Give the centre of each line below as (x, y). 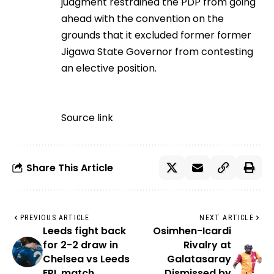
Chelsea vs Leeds (86, 259)
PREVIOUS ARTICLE (55, 218)
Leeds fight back (84, 231)
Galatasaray (199, 259)
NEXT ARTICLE (227, 218)
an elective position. (109, 68)
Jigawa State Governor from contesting (157, 52)
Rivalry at (207, 245)
